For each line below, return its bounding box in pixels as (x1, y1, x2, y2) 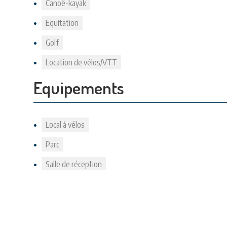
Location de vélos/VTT (46, 57, 117, 67)
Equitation (46, 18, 79, 28)
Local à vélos (46, 120, 85, 130)
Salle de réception (46, 159, 102, 169)
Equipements (33, 77, 124, 98)
